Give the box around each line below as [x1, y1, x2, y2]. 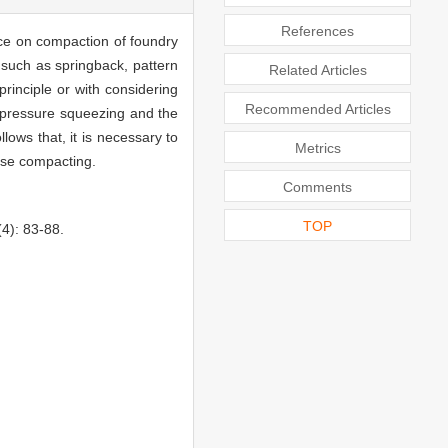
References [281, 22, 355, 39]
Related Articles [268, 61, 367, 78]
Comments [283, 178, 353, 195]
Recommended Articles [244, 100, 391, 117]
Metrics [294, 139, 341, 156]
